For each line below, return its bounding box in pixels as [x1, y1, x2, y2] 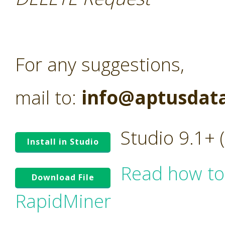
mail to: [15, 85, 76, 110]
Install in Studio [27, 136, 99, 147]
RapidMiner [15, 188, 111, 213]
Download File [31, 172, 94, 183]
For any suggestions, [15, 52, 184, 77]
